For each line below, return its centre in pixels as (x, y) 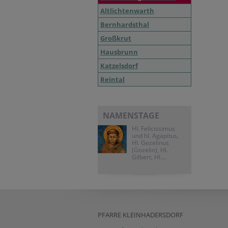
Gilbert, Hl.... (149, 157)
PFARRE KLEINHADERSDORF (140, 215)
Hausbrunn (119, 52)
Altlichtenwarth (127, 11)
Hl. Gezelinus (150, 143)
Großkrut (116, 38)
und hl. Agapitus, (155, 136)
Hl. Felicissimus (153, 129)
